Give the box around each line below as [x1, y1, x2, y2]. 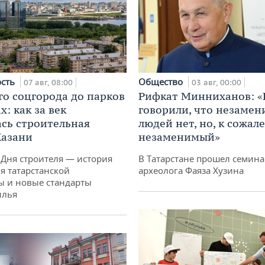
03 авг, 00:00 [192, 77, 241, 88]
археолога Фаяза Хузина [138, 164, 244, 177]
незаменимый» [138, 130, 220, 144]
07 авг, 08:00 [24, 77, 73, 88]
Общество [138, 76, 185, 88]
